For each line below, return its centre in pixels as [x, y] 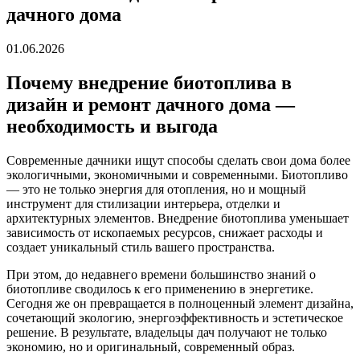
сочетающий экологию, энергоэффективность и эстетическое [175, 317]
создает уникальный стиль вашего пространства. [141, 247]
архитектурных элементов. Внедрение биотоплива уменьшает [178, 218]
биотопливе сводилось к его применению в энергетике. [160, 288]
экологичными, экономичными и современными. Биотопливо [177, 174]
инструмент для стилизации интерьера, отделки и [143, 203]
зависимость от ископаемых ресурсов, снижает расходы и [165, 232]
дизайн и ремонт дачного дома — [151, 104]
